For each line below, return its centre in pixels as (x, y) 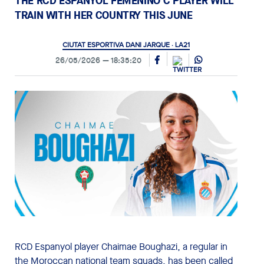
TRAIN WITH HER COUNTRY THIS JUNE (104, 15)
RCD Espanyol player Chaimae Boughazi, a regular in (121, 246)
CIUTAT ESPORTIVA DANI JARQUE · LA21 (126, 45)
